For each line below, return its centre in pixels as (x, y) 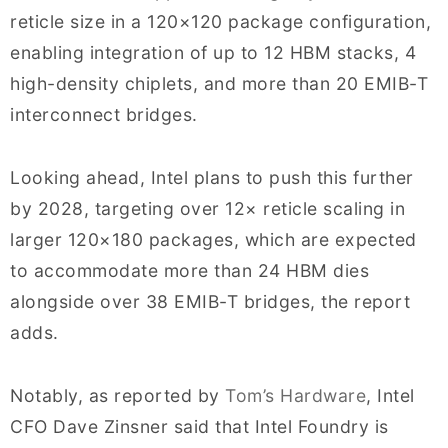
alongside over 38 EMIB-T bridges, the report (210, 301)
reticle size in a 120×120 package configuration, (220, 21)
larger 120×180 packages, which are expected (213, 239)
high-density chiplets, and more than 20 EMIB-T (219, 83)
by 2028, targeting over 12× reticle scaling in (207, 208)
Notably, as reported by (117, 395)
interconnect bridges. (104, 114)
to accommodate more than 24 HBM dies (189, 270)
